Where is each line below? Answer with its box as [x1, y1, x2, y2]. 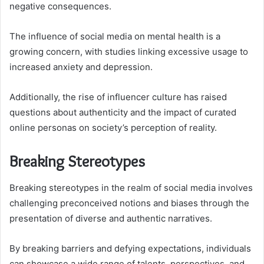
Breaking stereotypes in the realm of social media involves [9, 181, 253, 193]
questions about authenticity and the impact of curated [9, 107, 236, 118]
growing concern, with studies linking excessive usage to [9, 46, 248, 58]
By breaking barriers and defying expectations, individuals [9, 242, 251, 254]
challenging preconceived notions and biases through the [9, 197, 249, 209]
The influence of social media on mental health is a [9, 31, 220, 42]
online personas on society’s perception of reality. [9, 122, 217, 134]
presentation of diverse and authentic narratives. [9, 212, 212, 224]
